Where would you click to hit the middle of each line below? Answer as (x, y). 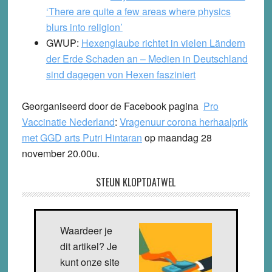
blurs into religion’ (84, 27)
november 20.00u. (60, 153)
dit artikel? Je (88, 246)
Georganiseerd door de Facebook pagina (112, 106)
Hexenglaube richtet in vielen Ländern (163, 42)
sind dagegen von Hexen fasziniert (121, 74)
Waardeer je (86, 230)
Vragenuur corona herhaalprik (183, 121)
